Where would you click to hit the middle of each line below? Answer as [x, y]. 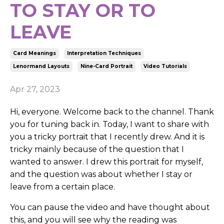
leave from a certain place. [62, 186]
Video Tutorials [165, 66]
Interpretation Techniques [104, 53]
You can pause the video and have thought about [110, 207]
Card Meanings [34, 53]
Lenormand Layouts [41, 66]
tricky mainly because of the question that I [97, 149]
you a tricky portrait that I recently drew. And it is [107, 136]
